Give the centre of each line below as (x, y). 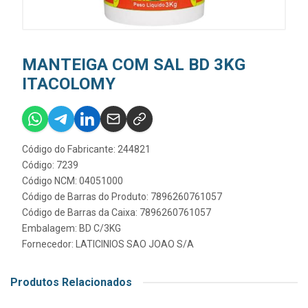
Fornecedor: (49, 244)
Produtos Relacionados (71, 282)
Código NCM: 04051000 (73, 181)
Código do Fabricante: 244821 (86, 149)
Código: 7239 (50, 165)
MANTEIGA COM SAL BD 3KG (134, 65)
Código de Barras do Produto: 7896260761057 (122, 197)
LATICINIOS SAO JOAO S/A (135, 244)
